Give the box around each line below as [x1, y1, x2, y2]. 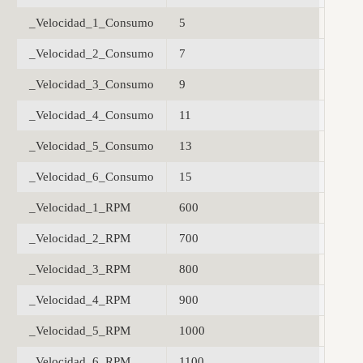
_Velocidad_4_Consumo [29, 109, 154, 122]
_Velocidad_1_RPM [29, 201, 130, 215]
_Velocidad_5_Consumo [29, 139, 154, 153]
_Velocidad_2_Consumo [29, 47, 154, 61]
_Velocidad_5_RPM [29, 324, 130, 338]
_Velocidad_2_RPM [29, 232, 130, 246]
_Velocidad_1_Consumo [29, 16, 154, 30]
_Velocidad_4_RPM [29, 293, 130, 307]
